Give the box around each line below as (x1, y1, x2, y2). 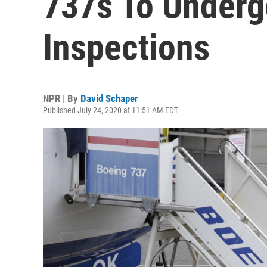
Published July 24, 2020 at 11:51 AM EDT (43, 105, 178, 115)
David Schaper (80, 92, 138, 104)
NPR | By (43, 92, 80, 104)
